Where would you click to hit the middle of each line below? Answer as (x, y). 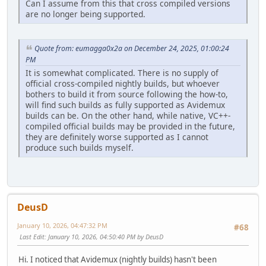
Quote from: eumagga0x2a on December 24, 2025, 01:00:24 (132, 49)
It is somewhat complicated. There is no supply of (122, 73)
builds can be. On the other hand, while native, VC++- (128, 116)
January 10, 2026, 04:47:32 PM (62, 226)
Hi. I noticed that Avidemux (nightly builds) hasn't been (118, 259)
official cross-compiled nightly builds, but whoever (123, 84)
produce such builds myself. (80, 148)
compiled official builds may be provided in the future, (130, 126)
